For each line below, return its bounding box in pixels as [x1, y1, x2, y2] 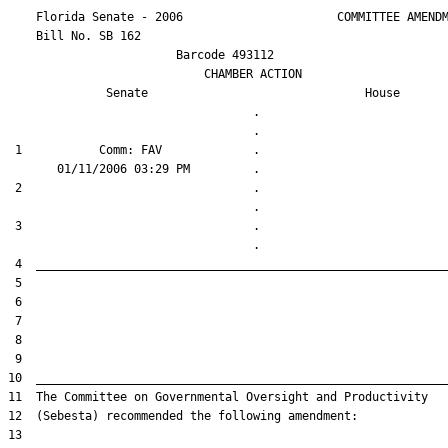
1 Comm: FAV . [8, 143, 400, 157]
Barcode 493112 [8, 48, 274, 62]
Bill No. [8, 29, 99, 43]
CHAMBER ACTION [8, 67, 302, 81]
